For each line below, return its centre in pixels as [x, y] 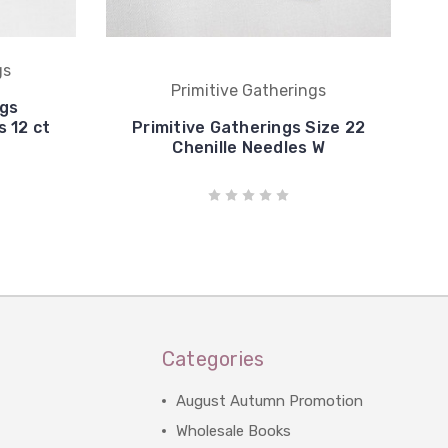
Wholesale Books [233, 431]
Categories [213, 359]
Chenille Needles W [248, 147]
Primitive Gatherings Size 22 [248, 127]
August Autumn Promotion [269, 401]
